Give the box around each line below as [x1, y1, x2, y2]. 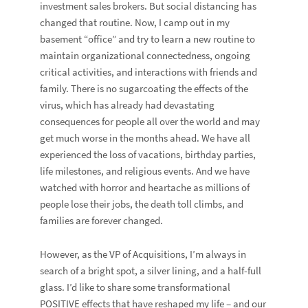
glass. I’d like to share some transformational [40, 280, 231, 294]
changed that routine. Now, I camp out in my [40, 16, 230, 30]
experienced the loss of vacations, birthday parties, [40, 148, 256, 162]
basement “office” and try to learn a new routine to [40, 32, 256, 46]
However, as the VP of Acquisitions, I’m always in [40, 247, 247, 261]
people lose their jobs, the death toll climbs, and [40, 197, 244, 211]
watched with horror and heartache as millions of [40, 181, 250, 195]
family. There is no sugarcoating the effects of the [40, 82, 249, 96]
